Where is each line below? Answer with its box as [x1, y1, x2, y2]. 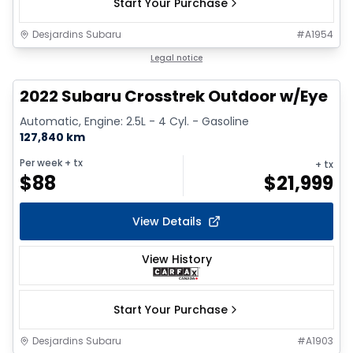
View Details [132, 214, 202, 230]
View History [141, 251, 212, 268]
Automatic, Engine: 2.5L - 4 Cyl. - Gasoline [20, 113, 249, 130]
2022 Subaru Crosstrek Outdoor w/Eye [20, 85, 328, 108]
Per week [20, 156, 62, 170]
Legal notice [150, 52, 203, 65]
